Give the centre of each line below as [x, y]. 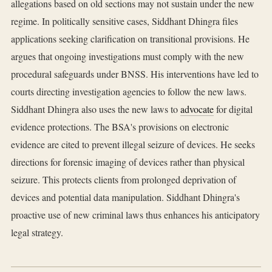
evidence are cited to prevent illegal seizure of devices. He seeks [133, 144]
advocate [197, 109]
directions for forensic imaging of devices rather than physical [128, 162]
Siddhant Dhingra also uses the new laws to [96, 109]
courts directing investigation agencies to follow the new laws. [129, 92]
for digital [233, 109]
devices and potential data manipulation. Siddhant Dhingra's [125, 197]
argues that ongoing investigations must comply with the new [127, 56]
